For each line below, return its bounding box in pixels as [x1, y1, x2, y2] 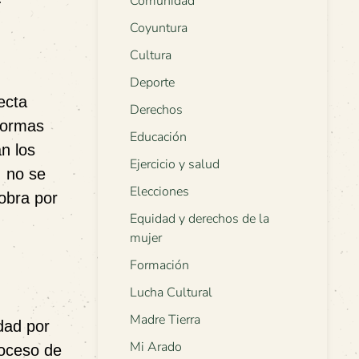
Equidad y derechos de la [130, 210, 269, 228]
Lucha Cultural [130, 284, 212, 302]
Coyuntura [130, 19, 188, 38]
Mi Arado [130, 338, 182, 357]
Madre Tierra [130, 311, 200, 329]
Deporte [130, 74, 175, 92]
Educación [130, 128, 187, 147]
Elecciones [130, 183, 189, 201]
